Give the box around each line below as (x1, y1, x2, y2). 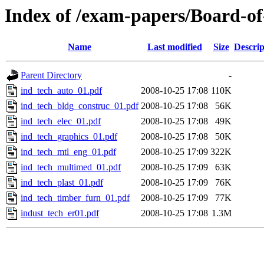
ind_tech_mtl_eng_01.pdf (21, 147, 116, 157)
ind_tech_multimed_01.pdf (21, 162, 121, 173)
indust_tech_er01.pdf (21, 208, 99, 219)
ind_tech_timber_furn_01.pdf (21, 193, 130, 203)
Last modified (147, 42, 202, 52)
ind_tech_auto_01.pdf (21, 85, 102, 96)
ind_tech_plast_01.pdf (21, 177, 103, 188)
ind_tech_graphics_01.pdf (21, 131, 117, 142)
